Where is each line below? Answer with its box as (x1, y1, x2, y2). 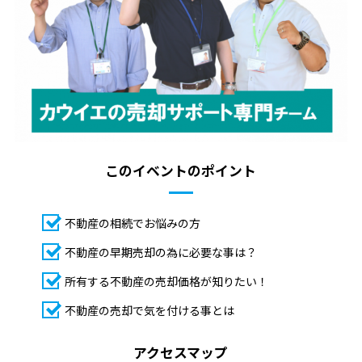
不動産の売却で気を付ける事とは (64, 301, 234, 318)
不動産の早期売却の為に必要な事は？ (64, 243, 257, 260)
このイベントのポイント (105, 160, 257, 180)
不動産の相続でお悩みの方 (64, 214, 200, 231)
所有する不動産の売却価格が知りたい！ (64, 272, 268, 289)
